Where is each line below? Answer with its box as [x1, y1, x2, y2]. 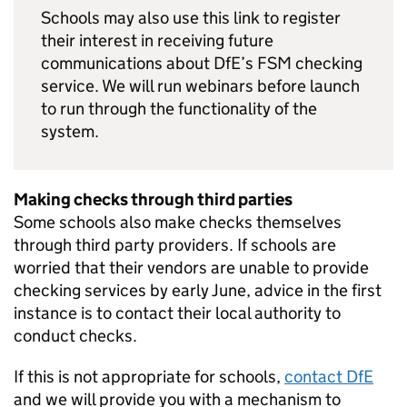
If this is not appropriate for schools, [14, 366, 284, 387]
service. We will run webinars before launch [41, 75, 360, 96]
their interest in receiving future [41, 30, 273, 51]
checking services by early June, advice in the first [14, 280, 382, 301]
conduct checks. [14, 325, 137, 346]
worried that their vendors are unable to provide [14, 257, 369, 278]
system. [41, 121, 99, 142]
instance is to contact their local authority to [14, 303, 341, 323]
